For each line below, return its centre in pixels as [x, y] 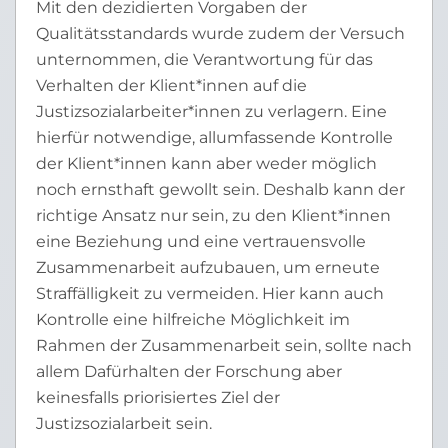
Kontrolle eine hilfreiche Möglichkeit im [193, 319]
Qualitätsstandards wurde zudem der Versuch [220, 33]
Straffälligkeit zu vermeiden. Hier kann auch [210, 293]
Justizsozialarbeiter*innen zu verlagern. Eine [211, 111]
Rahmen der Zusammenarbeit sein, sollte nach [224, 345]
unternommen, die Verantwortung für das [204, 59]
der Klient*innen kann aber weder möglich [206, 163]
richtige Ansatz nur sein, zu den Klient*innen [213, 215]
